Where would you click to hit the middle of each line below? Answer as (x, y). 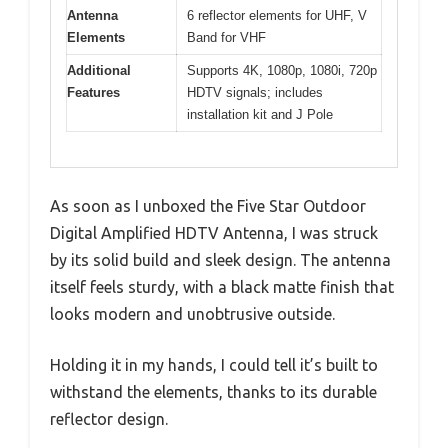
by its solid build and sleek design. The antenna (220, 259)
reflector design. (109, 418)
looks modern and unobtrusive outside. (192, 313)
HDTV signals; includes (255, 93)
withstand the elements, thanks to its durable (213, 391)
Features (93, 93)
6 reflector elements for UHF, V (277, 16)
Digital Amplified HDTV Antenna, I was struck (214, 232)
